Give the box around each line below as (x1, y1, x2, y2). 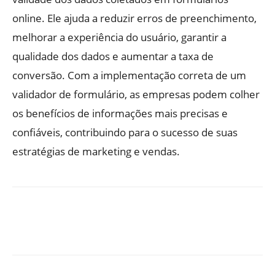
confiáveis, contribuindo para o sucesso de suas (12, 125, 238, 139)
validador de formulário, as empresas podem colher (12, 87, 260, 101)
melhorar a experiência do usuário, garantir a (12, 29, 227, 44)
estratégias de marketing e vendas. (12, 144, 180, 158)
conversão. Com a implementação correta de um (12, 68, 246, 82)
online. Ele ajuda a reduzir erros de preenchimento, (12, 10, 257, 25)
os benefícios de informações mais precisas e (12, 106, 228, 120)
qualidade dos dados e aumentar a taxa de (12, 48, 214, 63)
